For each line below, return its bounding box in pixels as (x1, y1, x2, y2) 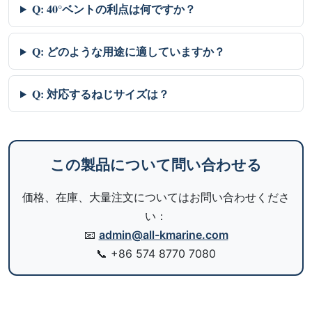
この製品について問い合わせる (50, 154, 262, 175)
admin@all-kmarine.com (98, 228, 228, 242)
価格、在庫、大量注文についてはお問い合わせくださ (22, 190, 290, 204)
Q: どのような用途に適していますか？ (31, 43, 225, 59)
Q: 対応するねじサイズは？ (31, 86, 169, 102)
